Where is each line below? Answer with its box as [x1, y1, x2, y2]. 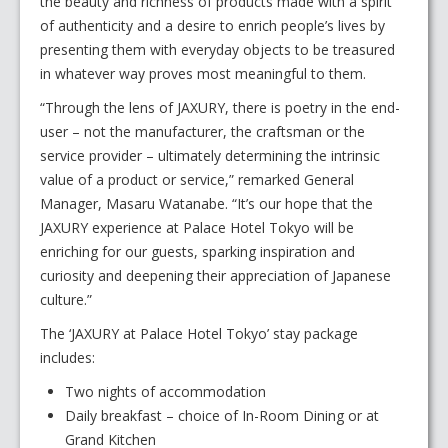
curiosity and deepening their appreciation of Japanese [40, 266, 391, 286]
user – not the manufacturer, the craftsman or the [40, 122, 365, 142]
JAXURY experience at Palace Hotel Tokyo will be [40, 218, 354, 238]
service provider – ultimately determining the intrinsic [40, 146, 380, 166]
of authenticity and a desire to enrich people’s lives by [40, 16, 385, 36]
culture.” [40, 290, 92, 310]
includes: [40, 348, 95, 368]
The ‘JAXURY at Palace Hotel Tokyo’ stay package [40, 324, 358, 344]
